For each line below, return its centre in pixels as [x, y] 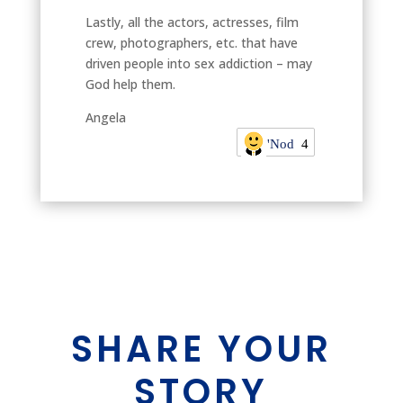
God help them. [130, 84]
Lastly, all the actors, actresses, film [192, 22]
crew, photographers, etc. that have [191, 42]
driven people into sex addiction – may [198, 63]
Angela [105, 117]
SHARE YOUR [201, 349]
